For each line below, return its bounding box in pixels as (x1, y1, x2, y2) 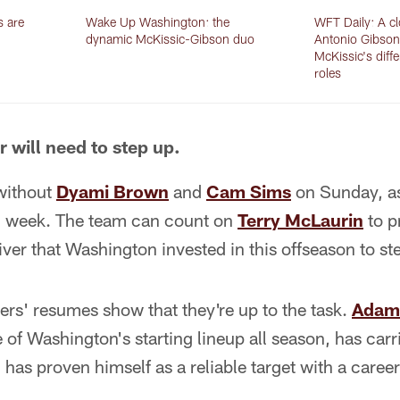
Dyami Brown (56, 180, 169, 202)
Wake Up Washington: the (86, 14, 230, 29)
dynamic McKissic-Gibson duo (86, 31, 255, 46)
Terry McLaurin (237, 209, 363, 230)
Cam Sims (206, 180, 291, 202)
